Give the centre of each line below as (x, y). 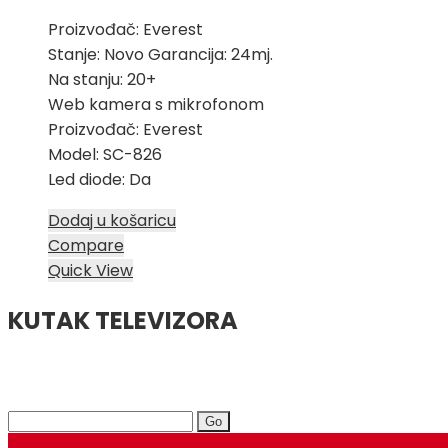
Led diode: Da (99, 180)
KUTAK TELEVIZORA (123, 320)
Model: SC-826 (105, 155)
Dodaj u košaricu (112, 221)
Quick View (90, 271)
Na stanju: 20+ (102, 80)
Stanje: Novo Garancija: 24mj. (160, 55)
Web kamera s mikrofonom (156, 105)
